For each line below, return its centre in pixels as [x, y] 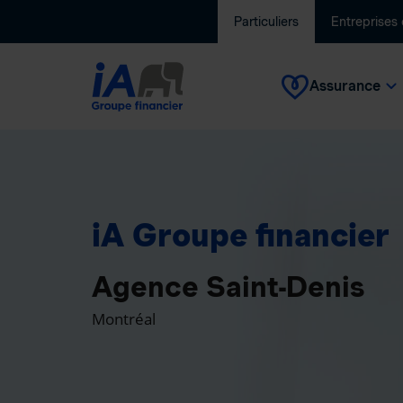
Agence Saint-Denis [228, 287]
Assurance [345, 86]
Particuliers [266, 22]
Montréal [124, 319]
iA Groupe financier [241, 235]
